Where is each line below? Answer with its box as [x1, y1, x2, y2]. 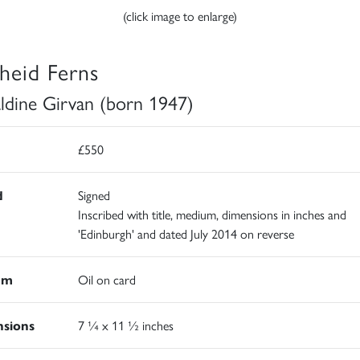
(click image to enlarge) [123, 6, 237, 25]
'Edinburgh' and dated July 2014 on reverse [77, 223, 294, 243]
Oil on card [77, 269, 136, 288]
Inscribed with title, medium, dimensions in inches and [77, 204, 346, 223]
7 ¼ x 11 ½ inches [77, 315, 174, 334]
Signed [77, 185, 110, 204]
